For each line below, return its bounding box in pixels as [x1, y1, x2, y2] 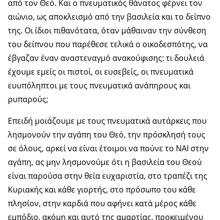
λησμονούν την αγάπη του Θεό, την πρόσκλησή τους [8, 129, 205, 140]
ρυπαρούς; [8, 93, 48, 105]
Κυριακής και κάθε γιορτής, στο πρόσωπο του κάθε [8, 184, 196, 195]
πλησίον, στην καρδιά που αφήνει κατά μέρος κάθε [8, 197, 196, 209]
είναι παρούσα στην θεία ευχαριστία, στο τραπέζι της [8, 170, 207, 181]
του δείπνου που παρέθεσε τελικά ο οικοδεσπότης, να [8, 38, 208, 50]
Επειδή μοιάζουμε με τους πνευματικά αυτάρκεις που [8, 115, 207, 126]
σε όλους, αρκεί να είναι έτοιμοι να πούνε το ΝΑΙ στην [8, 142, 209, 154]
